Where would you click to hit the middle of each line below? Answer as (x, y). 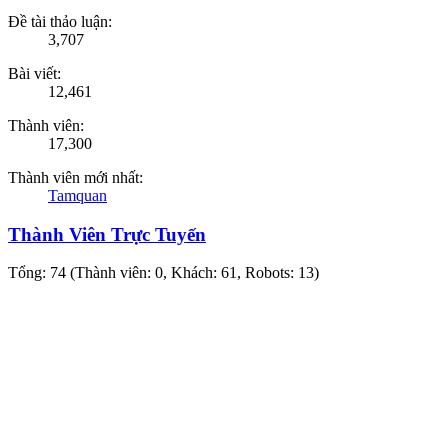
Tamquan (77, 195)
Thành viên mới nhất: (75, 177)
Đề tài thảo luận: (60, 21)
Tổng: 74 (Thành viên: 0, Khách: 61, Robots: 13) (163, 273)
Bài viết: (34, 73)
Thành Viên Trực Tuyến (107, 234)
